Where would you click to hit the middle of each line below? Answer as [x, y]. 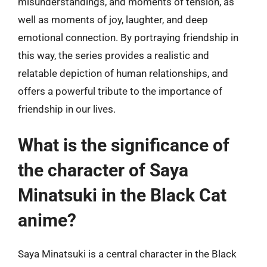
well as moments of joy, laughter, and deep [113, 19]
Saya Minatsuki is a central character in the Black [127, 254]
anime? [47, 220]
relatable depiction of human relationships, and [123, 73]
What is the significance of [124, 145]
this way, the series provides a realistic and [114, 55]
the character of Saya [103, 170]
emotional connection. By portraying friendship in [128, 37]
